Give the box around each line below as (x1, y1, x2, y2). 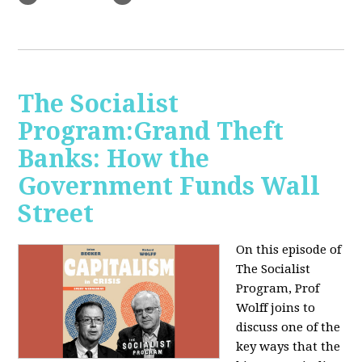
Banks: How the (18, 145, 210, 174)
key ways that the (236, 339, 341, 355)
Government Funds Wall (18, 172, 321, 201)
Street (18, 200, 95, 229)
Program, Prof (236, 281, 320, 297)
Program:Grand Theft (18, 117, 284, 146)
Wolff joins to (236, 301, 316, 316)
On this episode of (236, 242, 342, 258)
